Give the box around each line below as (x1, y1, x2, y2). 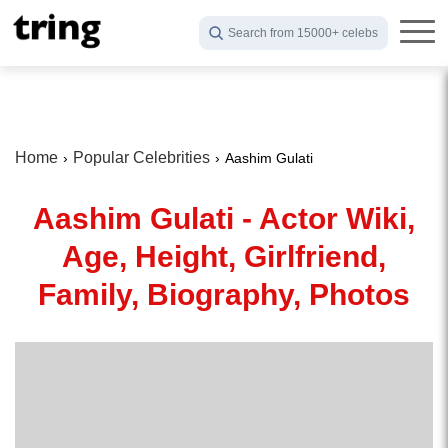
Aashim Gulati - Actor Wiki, (33, 202, 415, 235)
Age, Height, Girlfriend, (62, 240, 386, 273)
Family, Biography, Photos (38, 278, 410, 311)
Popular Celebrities (73, 149, 210, 166)
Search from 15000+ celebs (228, 26, 378, 40)
